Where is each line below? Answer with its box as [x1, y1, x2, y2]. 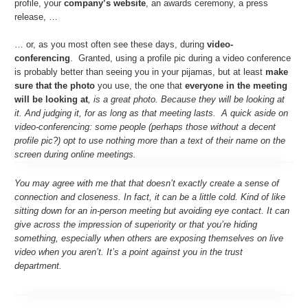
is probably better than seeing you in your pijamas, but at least [14, 67, 266, 78]
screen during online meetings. [14, 149, 137, 160]
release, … [14, 12, 58, 23]
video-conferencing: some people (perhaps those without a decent [14, 122, 276, 133]
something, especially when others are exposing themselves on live [14, 233, 284, 244]
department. [14, 261, 65, 272]
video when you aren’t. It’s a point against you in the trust [14, 247, 243, 258]
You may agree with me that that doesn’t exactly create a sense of [14, 178, 280, 189]
